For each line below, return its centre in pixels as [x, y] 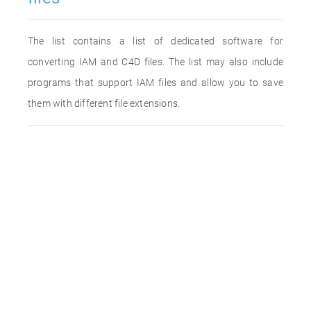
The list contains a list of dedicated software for [155, 41]
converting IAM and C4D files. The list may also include [155, 62]
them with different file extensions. [104, 103]
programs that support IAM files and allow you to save [155, 83]
